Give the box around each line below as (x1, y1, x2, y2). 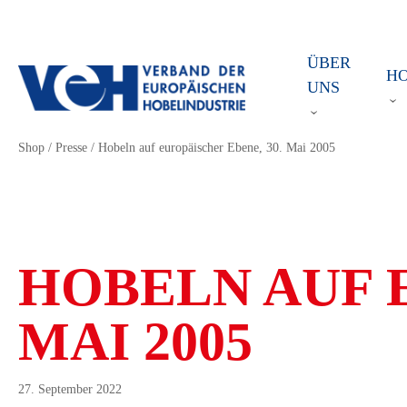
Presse (55, 141, 87, 154)
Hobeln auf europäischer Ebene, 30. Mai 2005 (98, 141, 335, 154)
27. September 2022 (18, 382, 122, 396)
